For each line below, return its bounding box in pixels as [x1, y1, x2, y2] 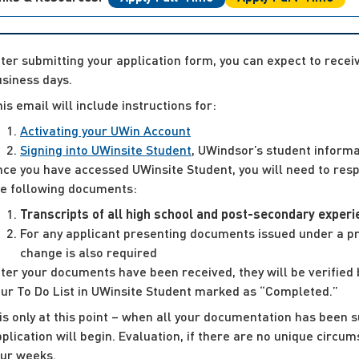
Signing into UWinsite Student [20, 140, 192, 158]
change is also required [20, 243, 157, 260]
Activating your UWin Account [20, 121, 191, 139]
